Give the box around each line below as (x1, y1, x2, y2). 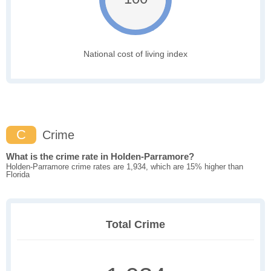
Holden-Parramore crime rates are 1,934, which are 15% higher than (6, 162, 243, 172)
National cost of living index (83, 49, 188, 59)
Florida (6, 170, 30, 180)
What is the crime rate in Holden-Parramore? (6, 151, 194, 162)
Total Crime (106, 218, 165, 231)
